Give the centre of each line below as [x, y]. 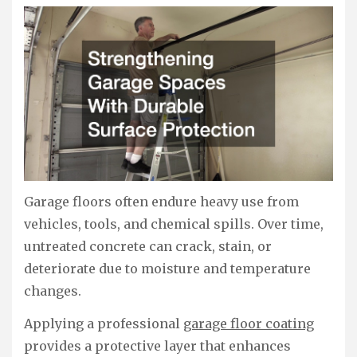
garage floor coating [249, 324]
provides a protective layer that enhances [157, 346]
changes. [53, 291]
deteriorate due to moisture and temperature [167, 269]
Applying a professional [104, 324]
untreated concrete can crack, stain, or [148, 247]
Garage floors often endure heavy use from [161, 202]
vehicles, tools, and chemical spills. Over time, [174, 224]
